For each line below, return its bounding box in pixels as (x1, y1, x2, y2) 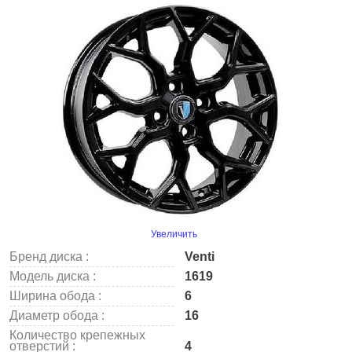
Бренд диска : (9, 250, 89, 263)
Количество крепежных (9, 328, 145, 342)
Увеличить (150, 229, 197, 240)
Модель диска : (9, 269, 96, 283)
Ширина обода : (9, 289, 101, 302)
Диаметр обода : (9, 309, 104, 322)
